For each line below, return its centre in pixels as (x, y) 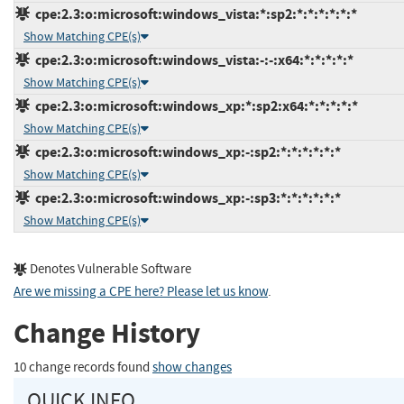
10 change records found (83, 367)
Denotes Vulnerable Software (109, 269)
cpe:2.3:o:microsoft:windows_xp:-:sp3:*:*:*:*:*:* (185, 197)
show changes (192, 367)
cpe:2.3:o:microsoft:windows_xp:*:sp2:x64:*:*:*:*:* (194, 106)
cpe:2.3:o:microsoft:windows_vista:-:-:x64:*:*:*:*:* (192, 60)
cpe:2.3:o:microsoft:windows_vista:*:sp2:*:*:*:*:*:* (193, 14)
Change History (107, 334)
